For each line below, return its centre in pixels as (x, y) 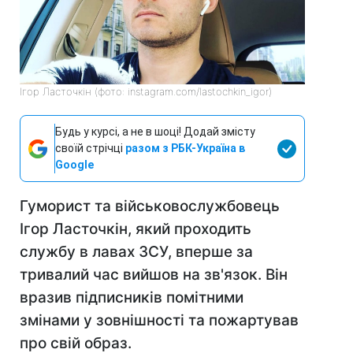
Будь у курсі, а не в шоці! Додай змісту (155, 132)
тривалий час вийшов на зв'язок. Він (154, 275)
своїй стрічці (90, 149)
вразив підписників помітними (132, 298)
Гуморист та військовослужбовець (150, 206)
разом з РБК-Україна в (185, 149)
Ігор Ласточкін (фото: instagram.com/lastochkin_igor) (146, 92)
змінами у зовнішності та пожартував (159, 321)
